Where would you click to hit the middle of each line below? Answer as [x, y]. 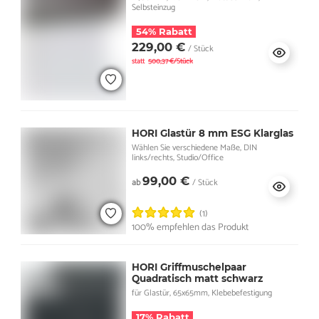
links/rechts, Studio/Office [177, 157]
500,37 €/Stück [170, 61]
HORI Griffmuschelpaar [189, 267]
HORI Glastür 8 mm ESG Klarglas [212, 133]
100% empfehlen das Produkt [190, 228]
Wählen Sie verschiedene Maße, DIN [194, 147]
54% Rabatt [164, 31]
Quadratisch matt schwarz [197, 278]
